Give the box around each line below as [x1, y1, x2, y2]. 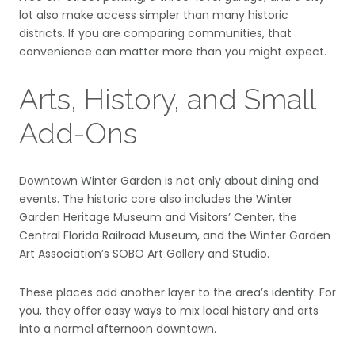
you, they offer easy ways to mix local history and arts [19, 303, 319, 319]
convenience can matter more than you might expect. [19, 44, 326, 60]
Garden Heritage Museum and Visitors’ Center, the [19, 208, 297, 225]
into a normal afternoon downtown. [19, 321, 216, 338]
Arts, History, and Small [19, 82, 315, 116]
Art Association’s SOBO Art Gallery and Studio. [19, 245, 269, 261]
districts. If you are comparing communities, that [19, 25, 292, 42]
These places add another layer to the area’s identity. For [19, 284, 336, 301]
